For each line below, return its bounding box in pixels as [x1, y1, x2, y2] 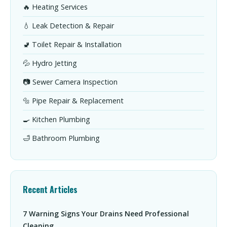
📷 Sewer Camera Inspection [23, 77, 118, 87]
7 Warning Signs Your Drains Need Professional [23, 209, 189, 218]
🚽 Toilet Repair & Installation [23, 40, 122, 49]
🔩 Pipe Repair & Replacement [23, 96, 124, 105]
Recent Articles [23, 183, 78, 196]
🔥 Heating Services [23, 2, 88, 12]
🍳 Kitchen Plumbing [23, 115, 90, 124]
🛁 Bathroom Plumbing [23, 133, 100, 143]
